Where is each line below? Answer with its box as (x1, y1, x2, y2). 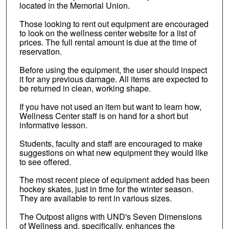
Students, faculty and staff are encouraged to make (19, 137, 202, 149)
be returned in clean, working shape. (19, 82, 151, 94)
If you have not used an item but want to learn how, (19, 100, 201, 112)
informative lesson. (19, 119, 87, 131)
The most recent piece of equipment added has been (19, 174, 210, 186)
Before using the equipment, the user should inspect (19, 63, 207, 76)
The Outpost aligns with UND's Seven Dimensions (19, 211, 202, 223)
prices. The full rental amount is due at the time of (19, 36, 196, 48)
